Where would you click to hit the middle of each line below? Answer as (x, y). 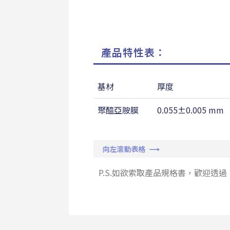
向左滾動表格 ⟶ (132, 149)
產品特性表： (133, 52)
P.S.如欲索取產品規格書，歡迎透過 (162, 173)
